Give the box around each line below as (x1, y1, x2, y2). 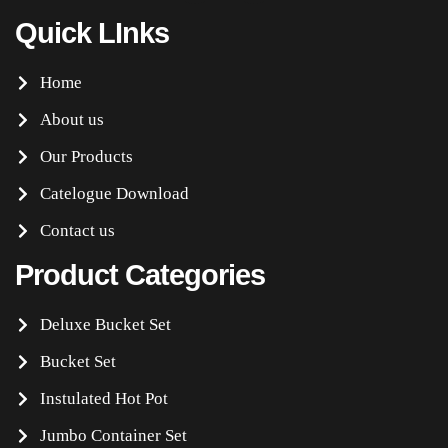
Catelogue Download (40, 183, 189, 203)
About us (40, 109, 104, 129)
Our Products (40, 146, 133, 166)
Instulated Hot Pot (40, 388, 168, 408)
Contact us (40, 220, 115, 240)
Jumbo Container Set (40, 425, 187, 445)
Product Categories (15, 258, 265, 291)
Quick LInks (15, 16, 169, 49)
